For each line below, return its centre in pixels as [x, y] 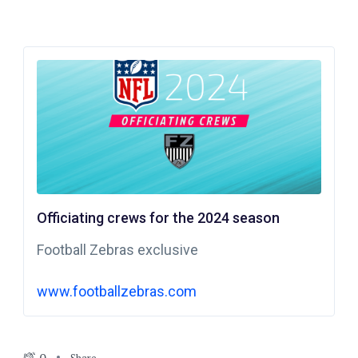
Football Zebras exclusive [117, 250]
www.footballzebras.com [116, 292]
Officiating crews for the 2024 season [158, 218]
